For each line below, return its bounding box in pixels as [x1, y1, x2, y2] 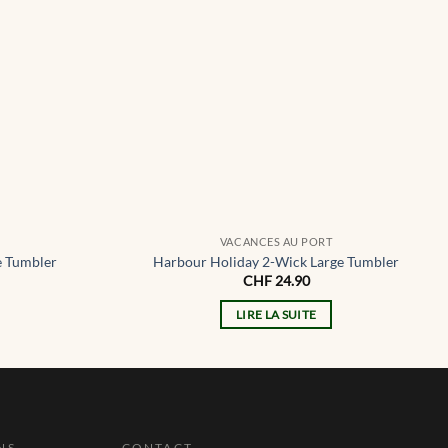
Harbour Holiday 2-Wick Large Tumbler [153, 252, 400, 270]
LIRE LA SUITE [236, 307, 317, 321]
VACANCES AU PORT [219, 235, 333, 249]
